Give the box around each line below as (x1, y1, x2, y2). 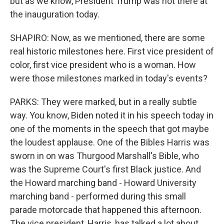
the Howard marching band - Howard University (10, 177, 196, 188)
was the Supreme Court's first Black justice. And (10, 164, 201, 174)
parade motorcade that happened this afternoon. (10, 204, 201, 215)
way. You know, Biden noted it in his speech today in (10, 110, 213, 120)
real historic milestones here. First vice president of (10, 46, 214, 56)
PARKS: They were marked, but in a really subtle (10, 96, 197, 107)
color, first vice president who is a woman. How (10, 59, 196, 70)
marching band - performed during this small (10, 191, 186, 201)
